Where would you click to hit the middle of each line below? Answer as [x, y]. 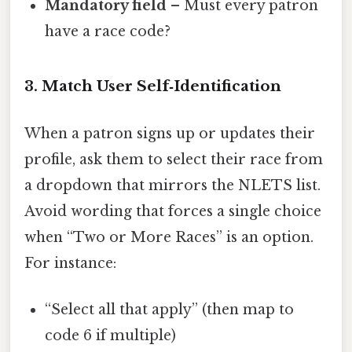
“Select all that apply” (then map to [170, 309]
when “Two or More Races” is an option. [169, 237]
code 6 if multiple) [111, 335]
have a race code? [108, 31]
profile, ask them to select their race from [174, 159]
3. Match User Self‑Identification [153, 86]
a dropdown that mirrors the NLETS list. [172, 185]
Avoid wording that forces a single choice [173, 211]
